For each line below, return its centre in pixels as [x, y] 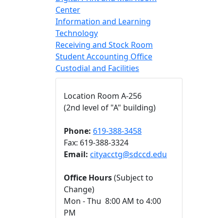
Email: [76, 154]
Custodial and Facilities [97, 68]
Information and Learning [103, 21]
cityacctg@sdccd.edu [128, 154]
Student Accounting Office [104, 56]
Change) [79, 189]
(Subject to [133, 178]
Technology [77, 33]
